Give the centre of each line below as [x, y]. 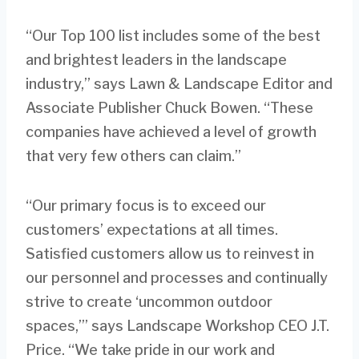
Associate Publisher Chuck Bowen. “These [169, 108]
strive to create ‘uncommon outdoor [149, 302]
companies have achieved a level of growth [171, 132]
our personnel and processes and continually [177, 278]
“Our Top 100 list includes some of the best [173, 36]
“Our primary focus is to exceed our [146, 206]
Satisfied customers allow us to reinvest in [170, 254]
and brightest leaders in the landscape [156, 60]
